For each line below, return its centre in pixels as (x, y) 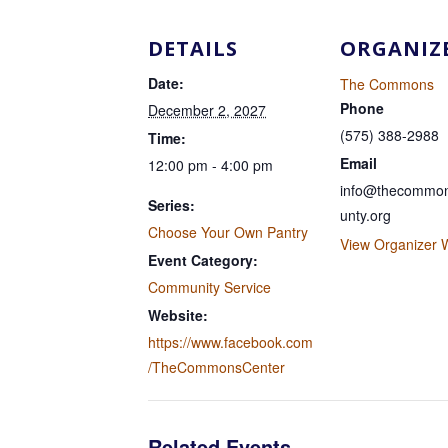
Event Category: (203, 260)
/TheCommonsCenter (216, 367)
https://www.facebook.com (230, 342)
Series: (171, 205)
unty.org (365, 215)
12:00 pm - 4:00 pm (210, 165)
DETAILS (193, 48)
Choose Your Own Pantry (228, 232)
